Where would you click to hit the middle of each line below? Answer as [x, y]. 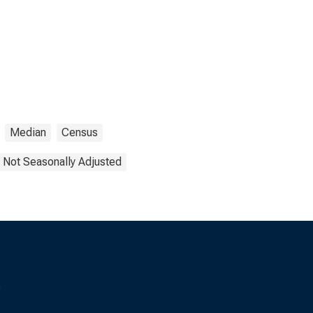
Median [28, 132]
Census [80, 132]
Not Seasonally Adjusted [62, 162]
